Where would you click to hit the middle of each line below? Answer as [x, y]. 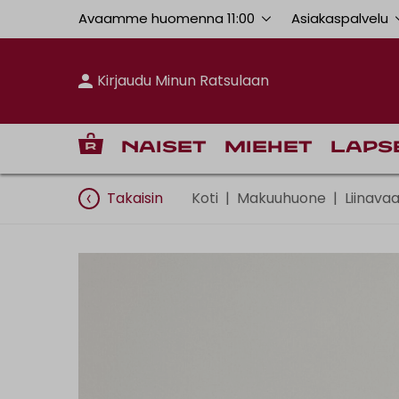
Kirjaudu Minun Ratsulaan [183, 80]
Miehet [269, 147]
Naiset [164, 147]
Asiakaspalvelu [341, 18]
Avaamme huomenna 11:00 [167, 18]
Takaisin [135, 198]
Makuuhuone [281, 198]
